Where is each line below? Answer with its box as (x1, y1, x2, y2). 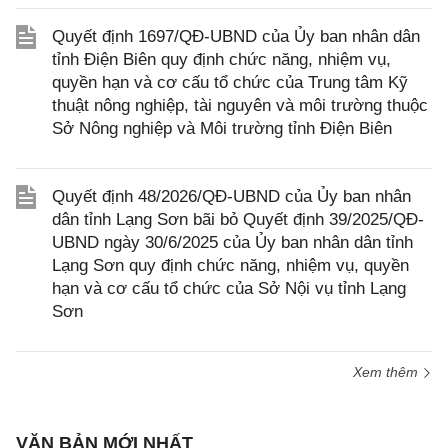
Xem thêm (353, 364, 422, 380)
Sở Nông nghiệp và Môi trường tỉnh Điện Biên (52, 119, 392, 138)
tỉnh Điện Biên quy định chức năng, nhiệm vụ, (52, 50, 391, 69)
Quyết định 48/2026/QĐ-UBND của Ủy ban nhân (52, 187, 411, 206)
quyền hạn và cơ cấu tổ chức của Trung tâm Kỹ (52, 73, 408, 92)
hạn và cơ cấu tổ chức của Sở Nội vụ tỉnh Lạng (52, 279, 406, 298)
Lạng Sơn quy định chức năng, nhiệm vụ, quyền (52, 256, 409, 275)
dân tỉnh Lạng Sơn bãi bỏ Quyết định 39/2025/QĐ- (52, 210, 424, 229)
